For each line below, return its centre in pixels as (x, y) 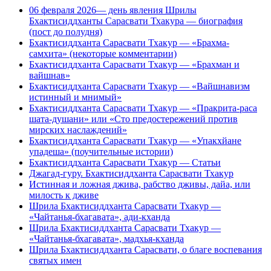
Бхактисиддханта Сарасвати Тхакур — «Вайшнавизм (139, 87)
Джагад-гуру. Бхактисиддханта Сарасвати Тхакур (131, 174)
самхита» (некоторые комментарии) (103, 54)
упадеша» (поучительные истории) (101, 152)
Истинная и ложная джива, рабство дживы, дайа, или (140, 184)
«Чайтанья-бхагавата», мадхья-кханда (106, 239)
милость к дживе (64, 195)
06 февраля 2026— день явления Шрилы (113, 10)
